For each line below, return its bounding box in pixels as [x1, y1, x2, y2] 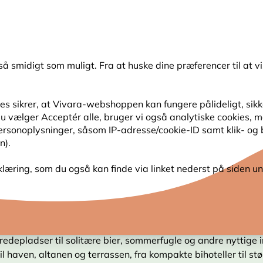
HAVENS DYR [49, 117, 100, 132]
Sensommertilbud [68, 5, 140, 16]
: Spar [140, 5, 164, 16]
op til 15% [164, 5, 204, 16]
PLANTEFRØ [137, 117, 183, 132]
